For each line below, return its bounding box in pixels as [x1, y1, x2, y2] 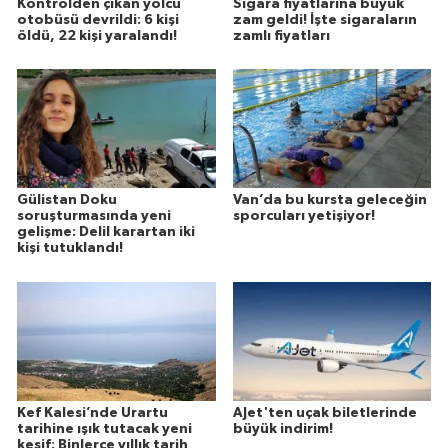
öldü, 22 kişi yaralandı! [17, 28, 177, 43]
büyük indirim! [232, 422, 333, 437]
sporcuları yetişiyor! [232, 209, 375, 224]
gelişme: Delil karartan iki [17, 225, 195, 240]
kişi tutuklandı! [17, 241, 123, 256]
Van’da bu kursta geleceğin [232, 193, 427, 208]
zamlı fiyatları [232, 28, 330, 43]
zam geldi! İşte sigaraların [232, 12, 417, 27]
